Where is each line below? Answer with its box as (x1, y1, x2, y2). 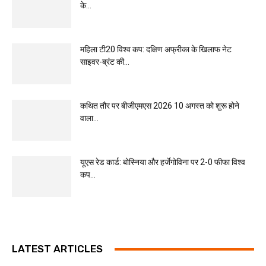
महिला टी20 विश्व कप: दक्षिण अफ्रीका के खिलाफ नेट (80, 45, 232, 54)
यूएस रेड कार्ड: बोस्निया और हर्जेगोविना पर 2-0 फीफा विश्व (80, 157, 245, 167)
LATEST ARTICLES (12, 243, 103, 255)
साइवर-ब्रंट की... (80, 57, 129, 66)
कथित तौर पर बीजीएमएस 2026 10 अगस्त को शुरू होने (80, 101, 239, 110)
